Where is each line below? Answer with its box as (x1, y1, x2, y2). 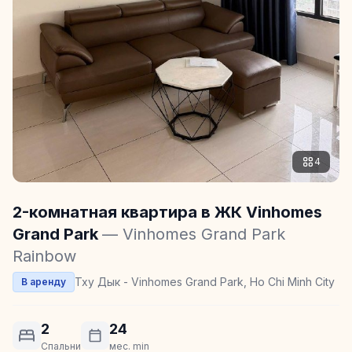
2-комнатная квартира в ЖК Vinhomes (13, 202, 322, 222)
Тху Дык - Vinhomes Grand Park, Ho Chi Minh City (75, 274, 335, 288)
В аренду (21, 275, 66, 288)
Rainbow (13, 246, 76, 266)
